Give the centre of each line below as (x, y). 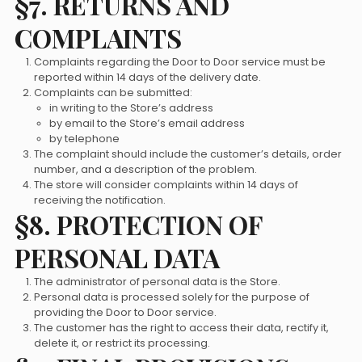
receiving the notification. (99, 200)
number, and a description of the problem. (145, 169)
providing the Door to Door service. (125, 312)
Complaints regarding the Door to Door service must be (179, 62)
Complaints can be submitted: (113, 93)
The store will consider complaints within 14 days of (166, 185)
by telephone (85, 139)
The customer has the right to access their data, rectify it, (181, 328)
